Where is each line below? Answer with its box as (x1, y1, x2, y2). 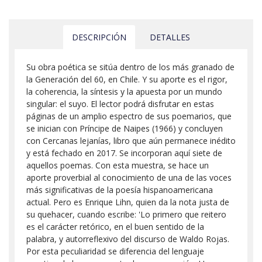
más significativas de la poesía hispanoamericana (26, 184, 213, 195)
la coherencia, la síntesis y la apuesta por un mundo (26, 85, 222, 97)
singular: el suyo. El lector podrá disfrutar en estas (26, 98, 214, 109)
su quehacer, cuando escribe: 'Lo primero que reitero (26, 208, 226, 220)
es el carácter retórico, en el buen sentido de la (26, 220, 204, 232)
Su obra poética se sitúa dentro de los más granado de (26, 61, 235, 73)
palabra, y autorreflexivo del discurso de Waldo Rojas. (26, 233, 229, 244)
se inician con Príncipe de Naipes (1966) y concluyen (26, 122, 223, 134)
